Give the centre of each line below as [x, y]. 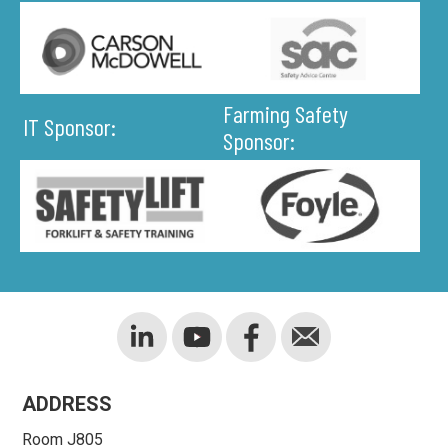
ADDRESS [67, 404]
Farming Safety [285, 113]
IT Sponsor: [69, 127]
